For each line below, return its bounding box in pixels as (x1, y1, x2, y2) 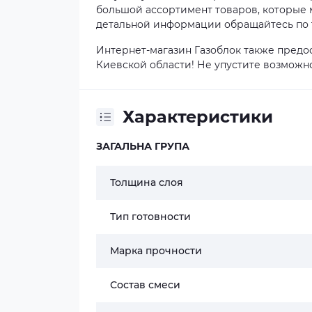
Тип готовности (110, 210, 191, 223)
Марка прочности (110, 244, 202, 257)
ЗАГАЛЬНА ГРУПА (96, 140, 189, 153)
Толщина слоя (110, 176, 183, 189)
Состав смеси (110, 279, 180, 291)
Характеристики (123, 107, 273, 127)
